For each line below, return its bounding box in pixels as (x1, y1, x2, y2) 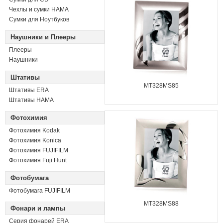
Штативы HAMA (9, 97, 54, 104)
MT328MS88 (144, 200, 179, 207)
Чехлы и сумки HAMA (9, 6, 69, 13)
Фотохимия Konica (9, 137, 61, 144)
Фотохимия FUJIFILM (9, 147, 68, 154)
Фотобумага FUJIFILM (9, 187, 70, 194)
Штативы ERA (9, 87, 49, 94)
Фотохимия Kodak (9, 127, 60, 134)
